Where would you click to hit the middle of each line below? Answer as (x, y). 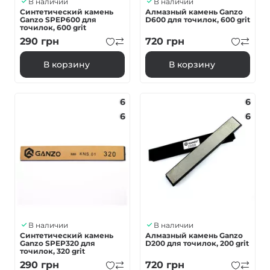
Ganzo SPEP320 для (58, 243)
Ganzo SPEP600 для (58, 20)
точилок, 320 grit (52, 251)
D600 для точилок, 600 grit (198, 20)
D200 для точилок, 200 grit (197, 243)
